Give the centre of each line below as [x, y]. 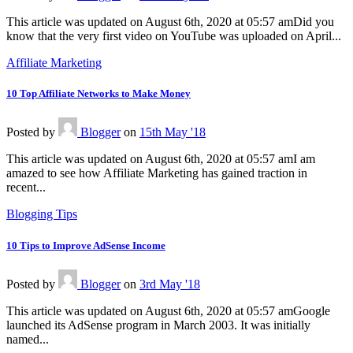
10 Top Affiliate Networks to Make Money [98, 94]
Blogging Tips [42, 214]
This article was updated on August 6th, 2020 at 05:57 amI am [161, 159]
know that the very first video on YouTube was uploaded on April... [174, 36]
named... [28, 339]
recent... [26, 188]
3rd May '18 [170, 284]
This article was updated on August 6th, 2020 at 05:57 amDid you [170, 22]
